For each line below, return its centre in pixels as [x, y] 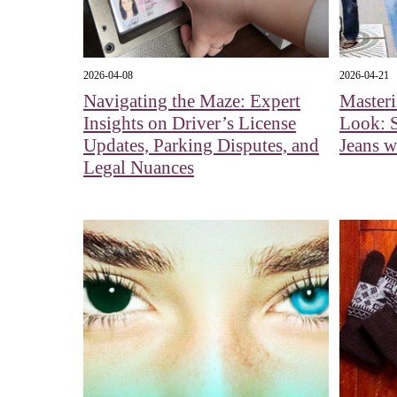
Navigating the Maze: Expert [192, 101]
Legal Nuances [139, 168]
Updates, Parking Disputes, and [202, 146]
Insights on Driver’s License [190, 124]
